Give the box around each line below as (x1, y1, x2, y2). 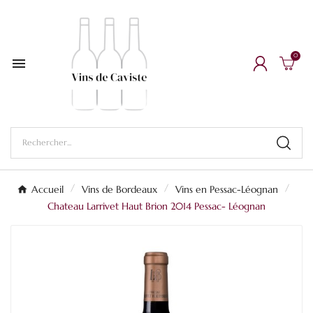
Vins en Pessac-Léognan (175, 182, 278, 196)
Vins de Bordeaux (82, 182, 157, 196)
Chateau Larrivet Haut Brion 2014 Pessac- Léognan (48, 199, 265, 212)
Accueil (31, 182, 64, 196)
